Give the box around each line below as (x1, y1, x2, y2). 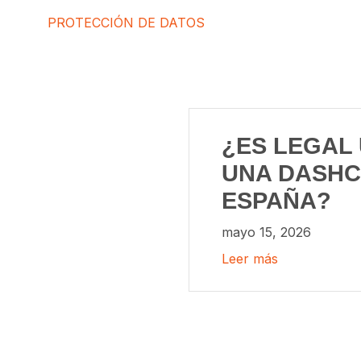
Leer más (222, 251, 278, 268)
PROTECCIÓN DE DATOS (48, 15, 205, 31)
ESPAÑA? (222, 187, 331, 214)
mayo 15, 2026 (222, 224, 311, 240)
